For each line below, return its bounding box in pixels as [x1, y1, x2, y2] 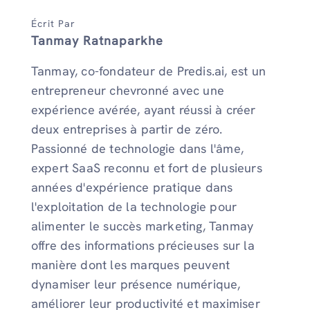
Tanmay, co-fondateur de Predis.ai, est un [30, 62, 266, 79]
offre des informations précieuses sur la [30, 237, 255, 253]
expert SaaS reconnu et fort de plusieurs [30, 159, 262, 176]
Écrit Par [30, 17, 75, 30]
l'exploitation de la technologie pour [30, 198, 237, 215]
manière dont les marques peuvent [30, 256, 230, 273]
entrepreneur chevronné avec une [30, 82, 224, 98]
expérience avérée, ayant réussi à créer [30, 101, 256, 118]
